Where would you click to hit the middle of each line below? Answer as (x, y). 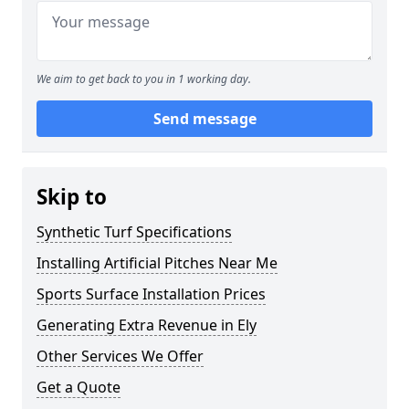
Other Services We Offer (120, 356)
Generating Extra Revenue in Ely (147, 325)
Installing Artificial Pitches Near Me (157, 263)
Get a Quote (79, 387)
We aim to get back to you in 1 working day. (144, 79)
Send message (204, 119)
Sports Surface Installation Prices (151, 294)
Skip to (72, 197)
